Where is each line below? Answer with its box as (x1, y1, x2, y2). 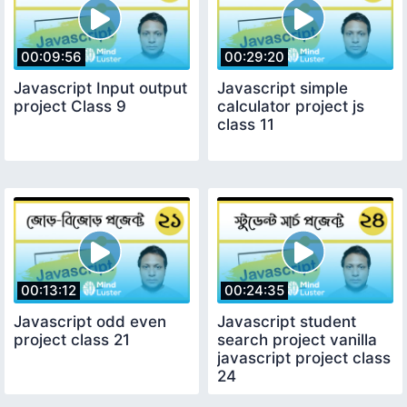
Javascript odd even (14, 312, 166, 331)
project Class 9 (14, 97, 126, 116)
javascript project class (217, 348, 391, 367)
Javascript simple (217, 79, 348, 98)
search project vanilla (217, 330, 377, 349)
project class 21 (14, 330, 130, 349)
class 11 (217, 115, 274, 134)
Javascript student (217, 312, 356, 331)
